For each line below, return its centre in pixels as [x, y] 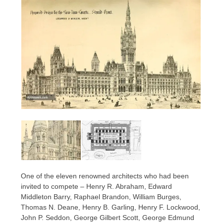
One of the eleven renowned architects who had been [105, 176]
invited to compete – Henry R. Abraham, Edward [97, 187]
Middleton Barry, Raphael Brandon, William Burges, [101, 197]
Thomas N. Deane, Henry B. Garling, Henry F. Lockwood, [111, 207]
